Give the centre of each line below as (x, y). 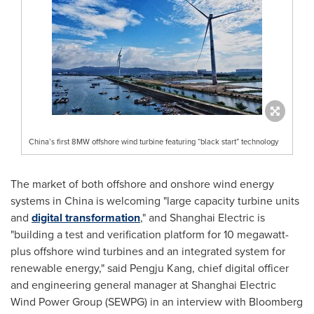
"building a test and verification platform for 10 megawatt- (150, 234)
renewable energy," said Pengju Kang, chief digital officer (150, 268)
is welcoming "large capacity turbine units (196, 200)
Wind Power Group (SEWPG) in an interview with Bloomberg (157, 301)
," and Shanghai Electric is (203, 217)
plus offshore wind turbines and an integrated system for (148, 251)
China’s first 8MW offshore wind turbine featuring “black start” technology (153, 141)
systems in (37, 200)
